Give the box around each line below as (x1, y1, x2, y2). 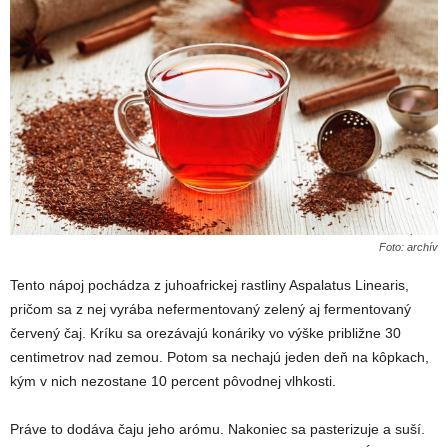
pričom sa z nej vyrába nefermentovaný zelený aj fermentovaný (10, 301, 411, 318)
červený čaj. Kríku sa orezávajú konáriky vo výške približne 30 (10, 325, 401, 342)
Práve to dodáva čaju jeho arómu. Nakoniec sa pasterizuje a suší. (10, 421, 425, 438)
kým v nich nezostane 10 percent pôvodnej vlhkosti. (10, 373, 336, 390)
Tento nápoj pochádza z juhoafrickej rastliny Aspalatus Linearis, (10, 277, 409, 294)
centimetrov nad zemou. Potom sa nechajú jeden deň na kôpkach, (10, 349, 429, 366)
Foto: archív (379, 241, 438, 254)
